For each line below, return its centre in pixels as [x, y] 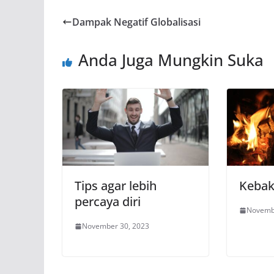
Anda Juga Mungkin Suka [171, 60]
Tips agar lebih [116, 186]
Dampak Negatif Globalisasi [136, 22]
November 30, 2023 [116, 226]
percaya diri [108, 202]
